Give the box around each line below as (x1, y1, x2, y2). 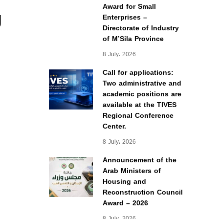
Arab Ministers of (102, 164, 161, 177)
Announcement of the (102, 153, 176, 167)
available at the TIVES (102, 98, 176, 111)
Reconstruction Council (102, 186, 183, 199)
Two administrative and (102, 77, 181, 90)
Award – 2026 (102, 197, 148, 210)
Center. (102, 120, 126, 133)
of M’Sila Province (102, 32, 164, 45)
